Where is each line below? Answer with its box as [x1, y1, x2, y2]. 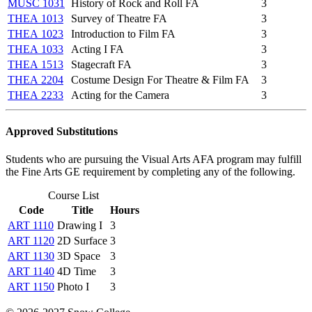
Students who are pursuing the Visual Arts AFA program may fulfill [6, 153, 302, 165]
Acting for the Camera [71, 89, 169, 102]
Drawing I [57, 219, 102, 231]
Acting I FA [71, 43, 124, 56]
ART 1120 [8, 234, 54, 247]
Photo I [57, 280, 89, 292]
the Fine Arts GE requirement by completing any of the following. [6, 165, 295, 178]
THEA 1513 [8, 58, 63, 71]
